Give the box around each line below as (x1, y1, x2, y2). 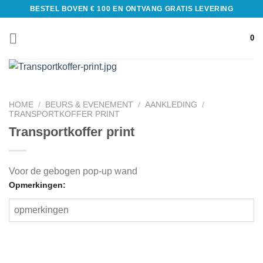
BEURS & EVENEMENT (45, 100, 134, 110)
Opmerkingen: (9, 180, 66, 190)
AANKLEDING (145, 100, 198, 110)
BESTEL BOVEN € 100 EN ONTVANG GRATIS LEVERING (29, 4, 234, 13)
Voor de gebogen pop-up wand (9, 166, 140, 176)
